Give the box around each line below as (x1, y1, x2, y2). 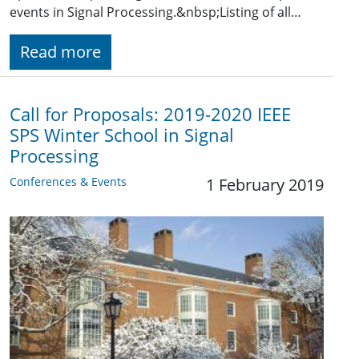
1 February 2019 (206, 173, 324, 196)
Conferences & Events (10, 173, 127, 189)
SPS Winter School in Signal (10, 123, 234, 147)
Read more (20, 40, 101, 63)
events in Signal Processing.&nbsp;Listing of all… (10, 2, 301, 21)
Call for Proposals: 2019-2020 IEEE (10, 102, 291, 126)
